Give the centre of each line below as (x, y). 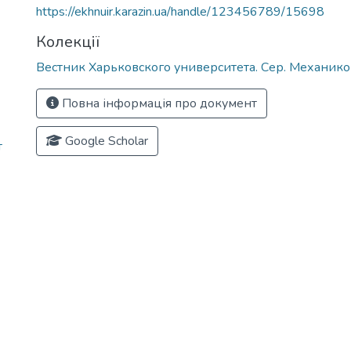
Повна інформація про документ (158, 103)
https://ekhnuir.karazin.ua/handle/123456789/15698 (180, 12)
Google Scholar (105, 141)
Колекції (68, 42)
